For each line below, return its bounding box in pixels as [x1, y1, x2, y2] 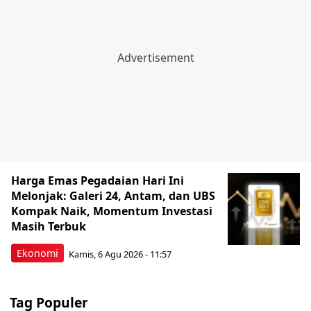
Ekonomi [17, 246, 58, 260]
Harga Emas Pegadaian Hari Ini [11, 173, 184, 189]
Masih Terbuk [11, 219, 86, 235]
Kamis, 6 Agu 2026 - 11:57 [69, 247, 171, 260]
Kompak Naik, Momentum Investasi [11, 203, 212, 219]
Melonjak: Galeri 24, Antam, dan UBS [11, 188, 215, 204]
